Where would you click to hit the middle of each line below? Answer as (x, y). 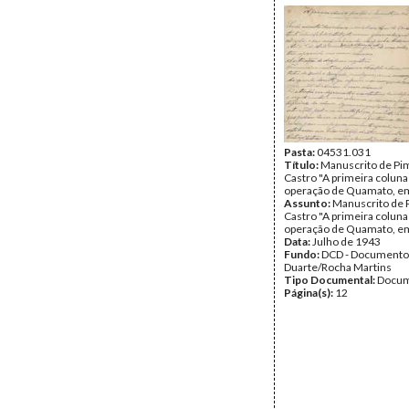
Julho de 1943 (346, 241)
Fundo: (303, 254)
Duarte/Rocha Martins (338, 267)
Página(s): (309, 293)
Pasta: (300, 152)
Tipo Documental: (330, 280)
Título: (302, 165)
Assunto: (308, 203)
